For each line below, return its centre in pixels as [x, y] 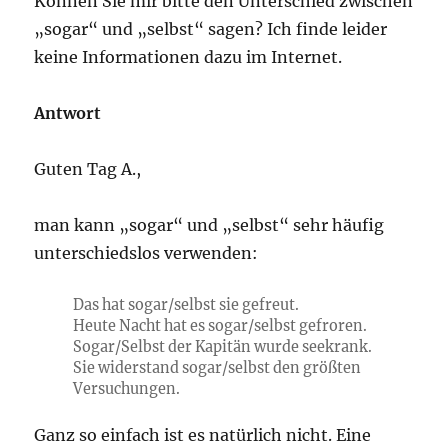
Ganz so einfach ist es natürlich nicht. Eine [203, 435]
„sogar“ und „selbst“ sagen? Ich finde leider [211, 29]
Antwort [68, 113]
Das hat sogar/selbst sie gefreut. [185, 305]
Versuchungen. [126, 389]
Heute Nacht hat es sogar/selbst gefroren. [219, 326]
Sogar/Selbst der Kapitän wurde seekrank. [222, 347]
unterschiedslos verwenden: [146, 253]
